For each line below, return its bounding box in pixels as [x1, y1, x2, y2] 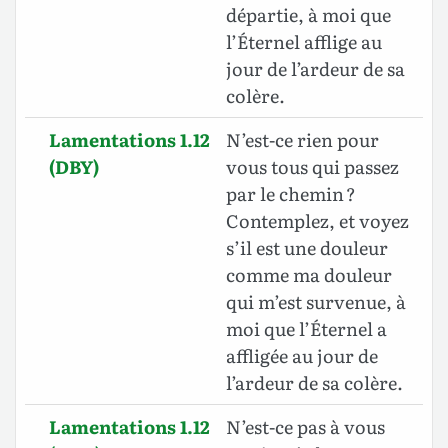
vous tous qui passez [226, 153, 399, 181]
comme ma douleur [226, 261, 392, 289]
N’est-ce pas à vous [226, 413, 385, 441]
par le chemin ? [226, 180, 356, 208]
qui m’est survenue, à [226, 288, 406, 316]
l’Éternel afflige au [226, 28, 382, 56]
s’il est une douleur [226, 234, 388, 262]
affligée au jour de [226, 342, 378, 370]
